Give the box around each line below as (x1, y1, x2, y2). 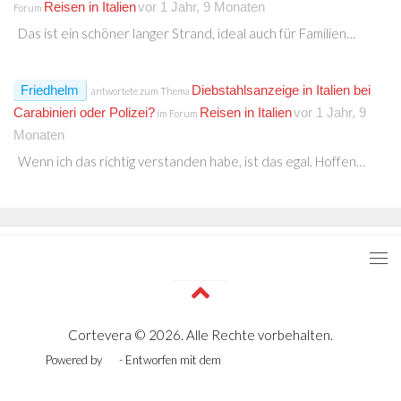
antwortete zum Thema (90, 84, 192, 97)
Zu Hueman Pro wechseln (224, 353, 356, 368)
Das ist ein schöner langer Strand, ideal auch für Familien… (18, 24, 355, 41)
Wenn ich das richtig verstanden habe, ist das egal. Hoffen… (18, 152, 365, 169)
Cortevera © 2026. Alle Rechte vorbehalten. (68, 326, 333, 343)
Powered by (45, 353, 105, 368)
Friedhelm (21, 81, 79, 98)
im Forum (155, 107, 200, 119)
